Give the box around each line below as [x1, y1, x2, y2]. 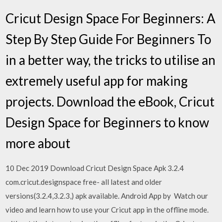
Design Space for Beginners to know [5, 114, 210, 130]
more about [5, 135, 73, 151]
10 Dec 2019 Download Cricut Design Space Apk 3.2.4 [5, 163, 184, 172]
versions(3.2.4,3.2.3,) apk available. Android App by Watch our [5, 191, 209, 200]
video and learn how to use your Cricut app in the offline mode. [5, 205, 209, 214]
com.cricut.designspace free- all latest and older [5, 177, 163, 186]
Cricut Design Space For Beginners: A [5, 10, 216, 26]
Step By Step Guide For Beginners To [5, 31, 212, 47]
